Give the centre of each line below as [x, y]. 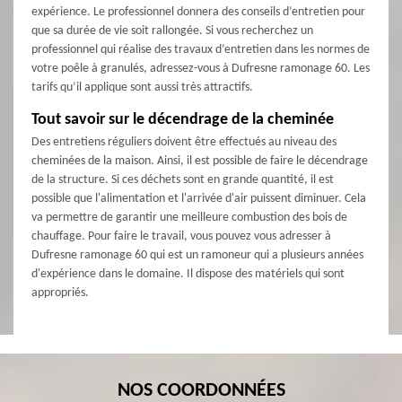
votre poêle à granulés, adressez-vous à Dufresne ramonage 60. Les [201, 69]
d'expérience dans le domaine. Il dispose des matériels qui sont [188, 275]
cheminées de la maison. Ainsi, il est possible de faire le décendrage [200, 162]
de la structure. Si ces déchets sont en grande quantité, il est [183, 180]
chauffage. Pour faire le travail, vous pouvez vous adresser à [181, 237]
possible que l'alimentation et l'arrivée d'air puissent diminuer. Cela [199, 199]
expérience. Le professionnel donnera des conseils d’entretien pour [198, 13]
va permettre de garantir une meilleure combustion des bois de [189, 218]
